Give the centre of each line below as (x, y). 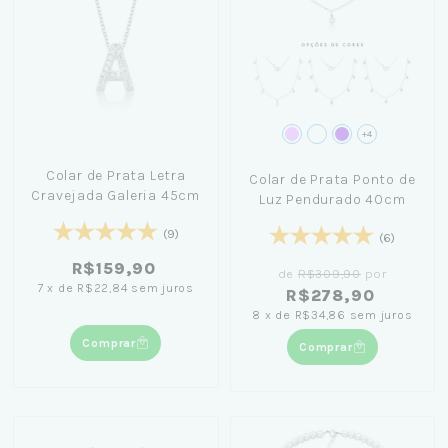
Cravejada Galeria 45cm (116, 195)
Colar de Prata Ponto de (332, 179)
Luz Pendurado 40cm (332, 199)
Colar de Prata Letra (115, 175)
